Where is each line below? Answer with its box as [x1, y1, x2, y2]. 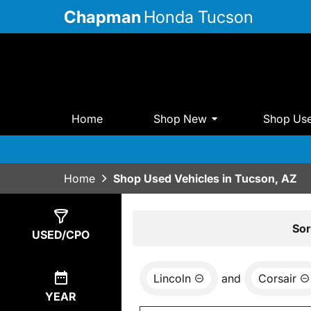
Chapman [64, 6, 141, 27]
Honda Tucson [144, 6, 253, 27]
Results [149, 220, 189, 235]
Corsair [258, 271, 296, 286]
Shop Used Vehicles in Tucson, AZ [113, 171, 297, 186]
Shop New [153, 111, 208, 126]
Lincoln [153, 271, 191, 286]
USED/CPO [32, 228, 90, 242]
